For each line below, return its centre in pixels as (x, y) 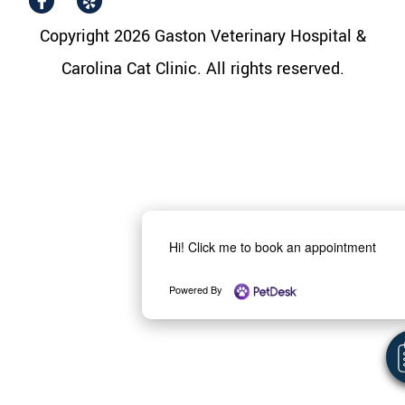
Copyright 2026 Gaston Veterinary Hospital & (202, 37)
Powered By (198, 289)
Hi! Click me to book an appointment (273, 246)
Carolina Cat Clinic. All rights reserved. (202, 69)
